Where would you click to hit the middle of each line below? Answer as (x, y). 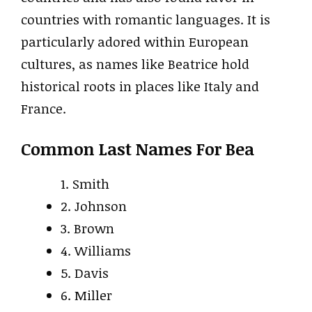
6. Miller (86, 295)
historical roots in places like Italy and (140, 86)
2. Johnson (94, 206)
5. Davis (85, 273)
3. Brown (87, 228)
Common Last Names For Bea (138, 149)
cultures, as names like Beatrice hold (135, 64)
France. (44, 108)
